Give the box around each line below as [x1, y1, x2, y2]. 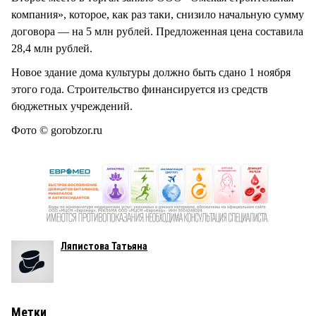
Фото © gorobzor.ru [11, 124, 102, 137]
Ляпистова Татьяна [61, 241, 147, 253]
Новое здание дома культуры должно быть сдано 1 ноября [11, 66, 291, 79]
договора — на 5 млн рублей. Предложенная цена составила [11, 25, 303, 37]
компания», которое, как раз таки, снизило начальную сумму [11, 8, 304, 20]
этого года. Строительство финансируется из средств [11, 83, 268, 96]
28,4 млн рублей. [11, 42, 95, 54]
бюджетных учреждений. [11, 100, 133, 113]
